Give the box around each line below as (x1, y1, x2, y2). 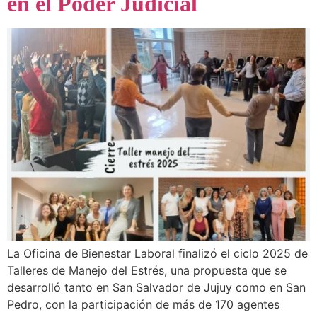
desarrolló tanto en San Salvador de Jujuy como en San (7, 279, 306, 294)
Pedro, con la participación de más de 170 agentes (7, 296, 279, 311)
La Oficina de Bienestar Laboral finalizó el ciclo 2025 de (7, 246, 308, 260)
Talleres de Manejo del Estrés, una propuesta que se (7, 263, 287, 277)
